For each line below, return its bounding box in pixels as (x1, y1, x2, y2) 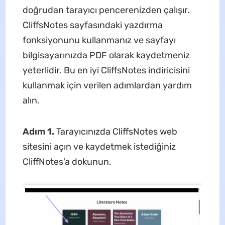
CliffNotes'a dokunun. (22, 156, 111, 167)
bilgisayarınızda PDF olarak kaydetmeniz (22, 49, 190, 61)
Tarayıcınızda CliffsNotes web (56, 126, 177, 137)
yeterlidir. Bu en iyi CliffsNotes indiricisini (22, 64, 190, 76)
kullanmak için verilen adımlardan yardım (22, 79, 192, 91)
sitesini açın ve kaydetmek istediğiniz (22, 141, 176, 152)
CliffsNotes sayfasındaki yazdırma (22, 19, 163, 31)
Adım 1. (22, 126, 56, 137)
